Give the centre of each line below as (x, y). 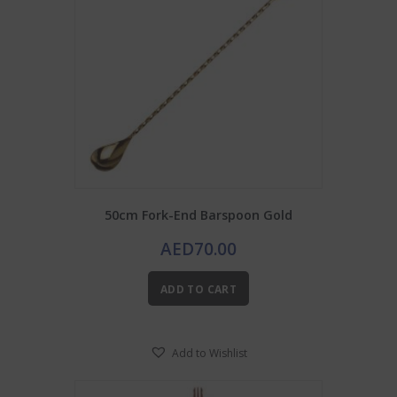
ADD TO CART (198, 290)
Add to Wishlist (210, 353)
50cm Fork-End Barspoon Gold (198, 215)
